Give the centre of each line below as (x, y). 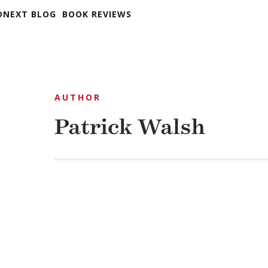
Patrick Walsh (130, 127)
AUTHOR (78, 97)
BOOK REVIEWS (97, 14)
